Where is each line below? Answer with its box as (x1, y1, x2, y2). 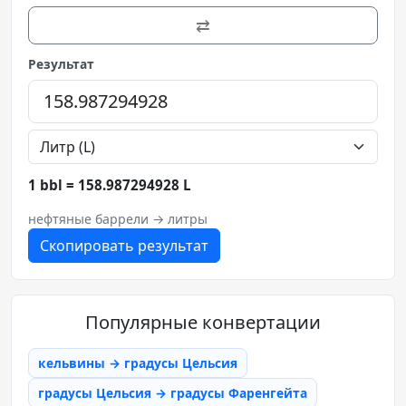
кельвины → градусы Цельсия (38, 353, 237, 372)
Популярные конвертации (85, 309, 321, 334)
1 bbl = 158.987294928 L (28, 175, 191, 194)
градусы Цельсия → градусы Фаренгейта (38, 383, 307, 401)
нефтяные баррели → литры (28, 209, 208, 227)
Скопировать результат (40, 235, 208, 256)
